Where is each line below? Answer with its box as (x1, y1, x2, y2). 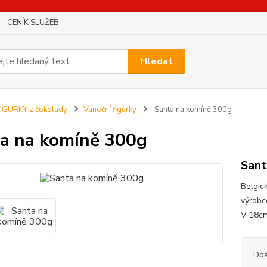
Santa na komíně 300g (152, 104, 232, 115)
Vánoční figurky (83, 104, 136, 115)
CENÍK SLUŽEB (7, 17, 59, 28)
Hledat (140, 54, 173, 68)
